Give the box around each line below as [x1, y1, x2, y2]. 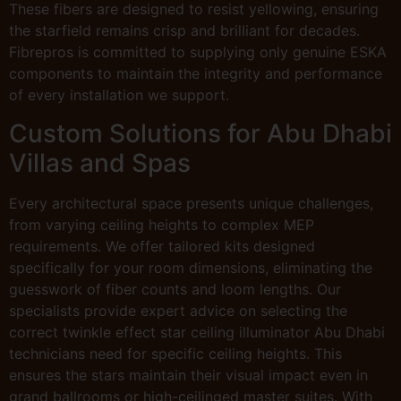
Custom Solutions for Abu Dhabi [9, 117, 392, 149]
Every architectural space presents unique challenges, [9, 193, 373, 212]
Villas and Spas [9, 147, 191, 178]
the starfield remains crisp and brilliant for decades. [9, 21, 360, 40]
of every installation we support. [9, 86, 229, 105]
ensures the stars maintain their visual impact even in [9, 365, 368, 384]
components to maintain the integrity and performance [9, 64, 382, 83]
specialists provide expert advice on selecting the [9, 301, 347, 320]
